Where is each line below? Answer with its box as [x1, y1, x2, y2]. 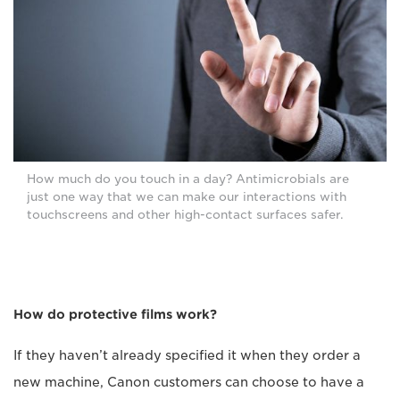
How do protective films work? [13, 307, 217, 322]
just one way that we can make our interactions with [27, 190, 346, 204]
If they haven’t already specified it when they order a [13, 348, 361, 363]
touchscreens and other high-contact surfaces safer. [27, 208, 344, 222]
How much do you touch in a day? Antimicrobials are [27, 172, 349, 187]
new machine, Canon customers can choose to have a [13, 375, 364, 390]
